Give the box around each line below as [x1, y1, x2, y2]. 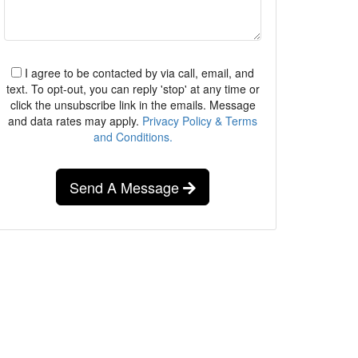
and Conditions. [93, 129, 173, 145]
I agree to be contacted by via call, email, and [22, 65, 254, 81]
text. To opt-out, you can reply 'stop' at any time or [6, 81, 260, 97]
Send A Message [70, 177, 183, 197]
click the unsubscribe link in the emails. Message [10, 97, 256, 113]
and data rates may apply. [8, 113, 142, 129]
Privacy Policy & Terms [142, 113, 257, 129]
